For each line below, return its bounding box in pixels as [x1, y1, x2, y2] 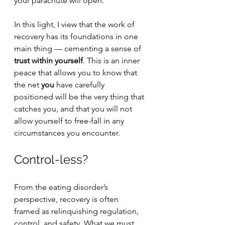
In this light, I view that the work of [14, 20, 137, 29]
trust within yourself [14, 56, 83, 65]
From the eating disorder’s [14, 182, 110, 192]
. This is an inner [83, 56, 142, 65]
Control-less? [14, 152, 88, 167]
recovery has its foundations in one [14, 32, 140, 41]
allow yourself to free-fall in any [14, 116, 126, 126]
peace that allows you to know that [14, 68, 139, 77]
